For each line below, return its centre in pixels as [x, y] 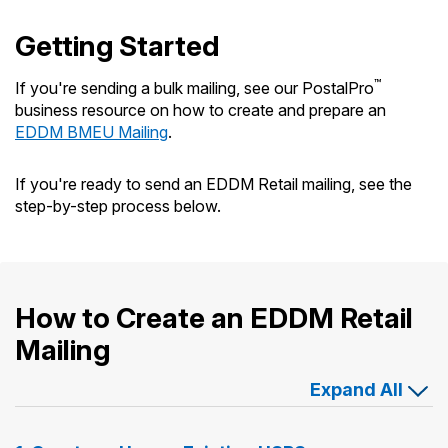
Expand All [356, 389]
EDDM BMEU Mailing [91, 131]
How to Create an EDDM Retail [214, 317]
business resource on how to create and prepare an [200, 109]
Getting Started [117, 45]
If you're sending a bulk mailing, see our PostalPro [194, 87]
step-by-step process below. [118, 205]
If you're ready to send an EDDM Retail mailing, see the [213, 183]
